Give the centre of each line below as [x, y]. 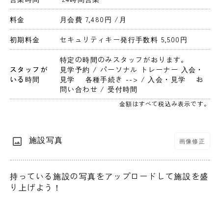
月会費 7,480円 [87, 19]
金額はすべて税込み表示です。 [165, 104]
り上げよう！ [36, 187]
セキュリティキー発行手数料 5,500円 [125, 40]
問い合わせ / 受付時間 [99, 89]
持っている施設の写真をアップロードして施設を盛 [109, 176]
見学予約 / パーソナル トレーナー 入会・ [132, 69]
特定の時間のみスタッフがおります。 [124, 60]
